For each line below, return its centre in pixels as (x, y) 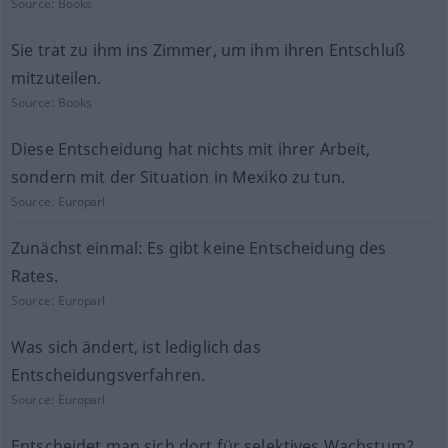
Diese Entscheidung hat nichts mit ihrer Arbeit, (190, 149)
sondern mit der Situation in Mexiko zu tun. (177, 177)
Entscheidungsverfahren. (108, 375)
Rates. (34, 276)
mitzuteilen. (56, 78)
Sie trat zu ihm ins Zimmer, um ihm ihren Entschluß (207, 50)
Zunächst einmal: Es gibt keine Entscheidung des (198, 248)
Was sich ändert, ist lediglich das (135, 347)
